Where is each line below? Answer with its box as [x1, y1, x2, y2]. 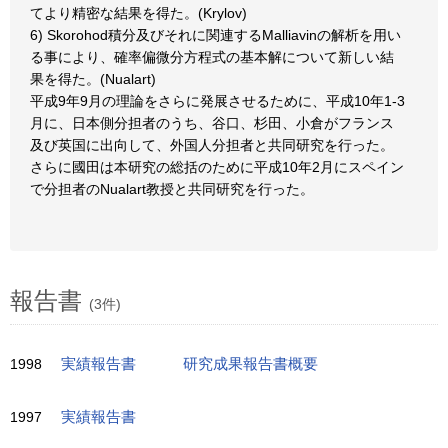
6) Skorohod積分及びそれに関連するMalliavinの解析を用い [30, 27, 401, 43]
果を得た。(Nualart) [30, 71, 156, 87]
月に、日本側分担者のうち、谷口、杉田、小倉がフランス [30, 115, 394, 131]
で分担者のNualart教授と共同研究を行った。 [30, 181, 314, 197]
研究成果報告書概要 [183, 356, 318, 372]
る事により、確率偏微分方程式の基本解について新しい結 [30, 49, 394, 65]
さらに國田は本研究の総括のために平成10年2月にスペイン [30, 159, 404, 175]
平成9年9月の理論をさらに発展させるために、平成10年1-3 [30, 93, 405, 109]
